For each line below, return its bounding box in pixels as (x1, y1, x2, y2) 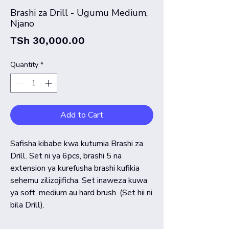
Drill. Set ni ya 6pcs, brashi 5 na (10, 150, 122, 162)
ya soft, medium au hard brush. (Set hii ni (10, 187, 152, 198)
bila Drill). (10, 199, 44, 211)
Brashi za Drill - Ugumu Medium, (10, 6, 148, 19)
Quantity (10, 59, 38, 70)
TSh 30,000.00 (10, 34, 85, 47)
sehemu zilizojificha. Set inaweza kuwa (10, 174, 147, 186)
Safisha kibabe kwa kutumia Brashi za (10, 138, 143, 149)
